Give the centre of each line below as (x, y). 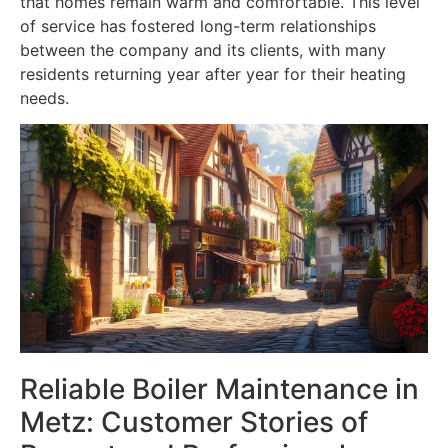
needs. (44, 97)
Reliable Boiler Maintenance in (219, 389)
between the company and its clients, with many (203, 49)
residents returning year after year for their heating (213, 73)
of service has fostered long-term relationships (198, 25)
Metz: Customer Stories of (194, 422)
